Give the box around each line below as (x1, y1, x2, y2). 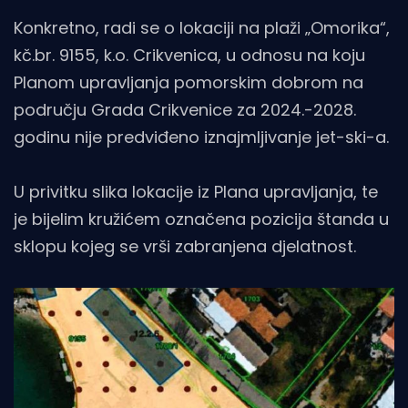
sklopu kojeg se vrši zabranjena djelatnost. (14, 234, 356, 258)
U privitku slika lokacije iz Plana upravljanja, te (14, 179, 378, 203)
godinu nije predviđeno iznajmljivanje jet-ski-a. (14, 125, 389, 148)
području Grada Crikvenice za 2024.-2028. (14, 97, 356, 121)
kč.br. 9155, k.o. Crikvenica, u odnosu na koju (14, 43, 365, 66)
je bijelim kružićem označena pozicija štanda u (14, 207, 389, 230)
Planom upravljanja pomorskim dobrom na (14, 70, 363, 94)
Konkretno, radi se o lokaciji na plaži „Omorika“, (14, 15, 390, 39)
